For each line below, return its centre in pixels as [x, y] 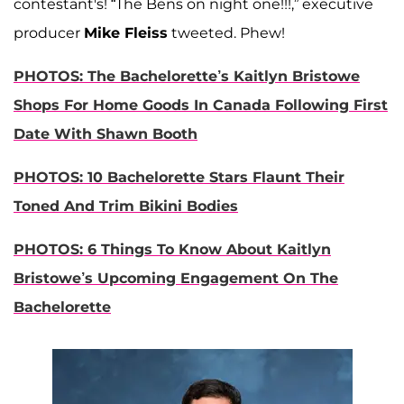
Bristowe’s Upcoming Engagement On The [176, 278]
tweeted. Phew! [226, 32]
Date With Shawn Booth [106, 133]
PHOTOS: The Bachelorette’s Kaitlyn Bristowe [187, 76]
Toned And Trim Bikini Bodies [126, 206]
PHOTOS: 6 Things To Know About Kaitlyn [172, 249]
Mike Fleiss [126, 32]
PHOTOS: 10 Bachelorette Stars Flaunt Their [179, 177]
